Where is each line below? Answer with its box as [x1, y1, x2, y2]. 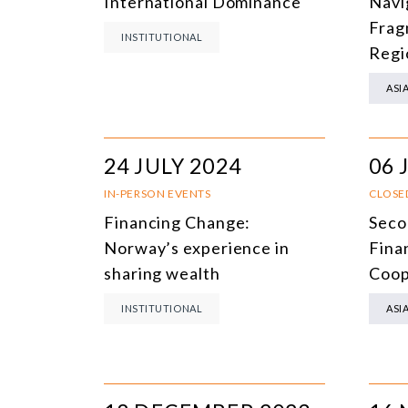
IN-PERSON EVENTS [104, 186, 211, 200]
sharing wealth [104, 262, 220, 283]
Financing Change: [104, 211, 251, 232]
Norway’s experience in [104, 237, 290, 258]
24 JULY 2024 [104, 152, 241, 178]
